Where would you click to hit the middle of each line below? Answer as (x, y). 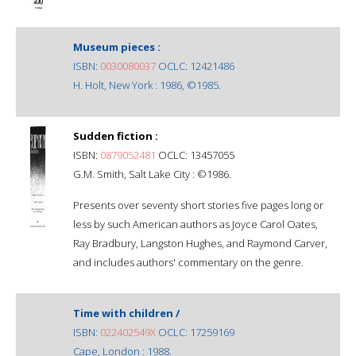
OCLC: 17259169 (195, 332)
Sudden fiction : (116, 135)
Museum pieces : (117, 46)
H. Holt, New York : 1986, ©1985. (147, 85)
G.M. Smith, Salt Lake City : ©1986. (152, 174)
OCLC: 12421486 (195, 66)
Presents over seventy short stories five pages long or (198, 205)
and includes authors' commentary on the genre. (188, 262)
